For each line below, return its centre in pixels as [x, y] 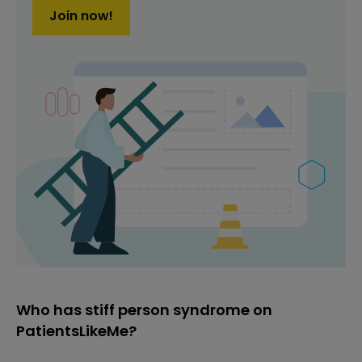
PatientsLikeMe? [76, 330]
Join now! [81, 15]
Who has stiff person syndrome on [144, 309]
